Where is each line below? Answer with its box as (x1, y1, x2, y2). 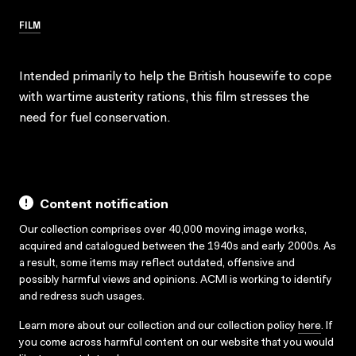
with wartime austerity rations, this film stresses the (19, 91, 309, 104)
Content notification (40, 198, 168, 211)
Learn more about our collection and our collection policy (19, 320, 298, 332)
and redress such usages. (19, 291, 145, 303)
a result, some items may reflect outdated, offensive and (19, 257, 295, 269)
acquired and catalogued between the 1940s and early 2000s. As (19, 241, 336, 253)
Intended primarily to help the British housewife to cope (19, 70, 331, 83)
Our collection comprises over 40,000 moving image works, (19, 224, 307, 236)
